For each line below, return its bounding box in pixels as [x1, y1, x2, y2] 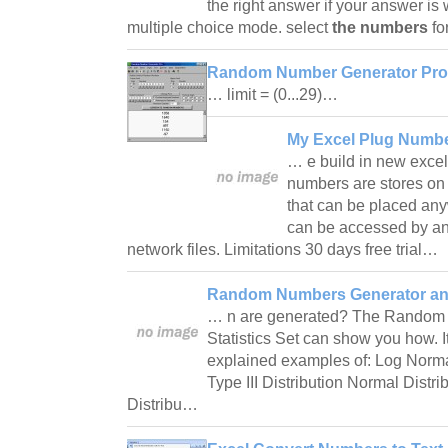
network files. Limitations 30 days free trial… [127, 240, 442, 258]
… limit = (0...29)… [207, 85, 342, 103]
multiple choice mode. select [127, 18, 332, 36]
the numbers [332, 18, 428, 36]
